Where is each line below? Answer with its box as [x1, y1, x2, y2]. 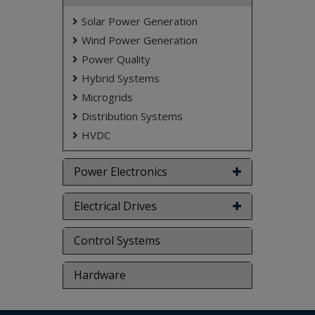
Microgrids [82, 90, 133, 104]
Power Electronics [74, 164, 167, 179]
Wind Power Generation [82, 33, 198, 47]
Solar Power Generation [82, 14, 198, 28]
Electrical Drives [74, 198, 157, 214]
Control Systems [74, 233, 160, 248]
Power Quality [82, 52, 150, 66]
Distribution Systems [82, 109, 183, 123]
